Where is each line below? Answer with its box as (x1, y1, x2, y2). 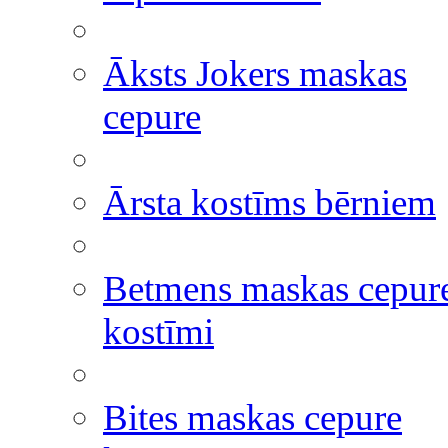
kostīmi (103, 311, 214, 352)
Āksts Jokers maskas (103, 53, 407, 94)
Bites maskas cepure (103, 397, 402, 438)
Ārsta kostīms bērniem (103, 182, 436, 223)
